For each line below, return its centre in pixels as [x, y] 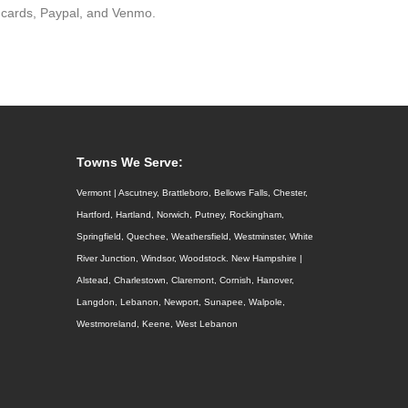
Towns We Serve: [131, 163]
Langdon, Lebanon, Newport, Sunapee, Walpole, [180, 302]
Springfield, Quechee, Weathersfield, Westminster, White [194, 237]
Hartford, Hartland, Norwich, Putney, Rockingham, [180, 215]
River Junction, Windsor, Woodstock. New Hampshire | [189, 259]
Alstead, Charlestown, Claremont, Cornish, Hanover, [185, 280]
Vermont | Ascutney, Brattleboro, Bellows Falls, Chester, [192, 193]
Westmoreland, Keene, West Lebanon [157, 324]
